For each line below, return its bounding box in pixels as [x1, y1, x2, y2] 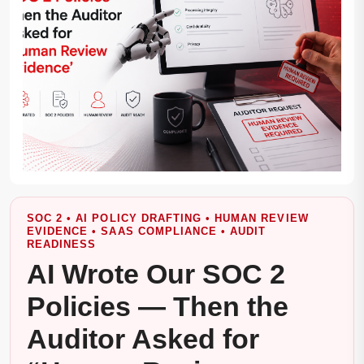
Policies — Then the [27, 291, 288, 323]
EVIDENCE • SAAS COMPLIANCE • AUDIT [27, 225, 266, 238]
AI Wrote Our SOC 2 [27, 258, 285, 290]
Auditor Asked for [27, 323, 259, 355]
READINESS [27, 238, 97, 251]
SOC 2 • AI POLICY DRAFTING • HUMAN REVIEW [27, 212, 309, 225]
